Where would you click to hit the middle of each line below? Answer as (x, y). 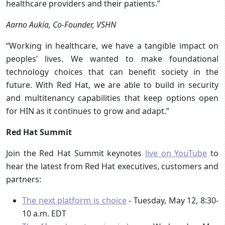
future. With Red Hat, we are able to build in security (112, 85)
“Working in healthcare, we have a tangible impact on (112, 45)
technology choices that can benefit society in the (112, 72)
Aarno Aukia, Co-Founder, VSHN (61, 24)
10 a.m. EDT (44, 213)
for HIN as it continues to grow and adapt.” (88, 111)
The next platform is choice (74, 200)
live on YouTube (176, 153)
